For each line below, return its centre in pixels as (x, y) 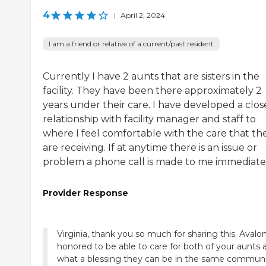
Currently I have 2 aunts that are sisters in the (151, 77)
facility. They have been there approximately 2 (152, 91)
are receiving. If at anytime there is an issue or (150, 148)
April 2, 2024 (143, 15)
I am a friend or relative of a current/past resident (131, 44)
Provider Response (85, 193)
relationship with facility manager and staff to (149, 119)
